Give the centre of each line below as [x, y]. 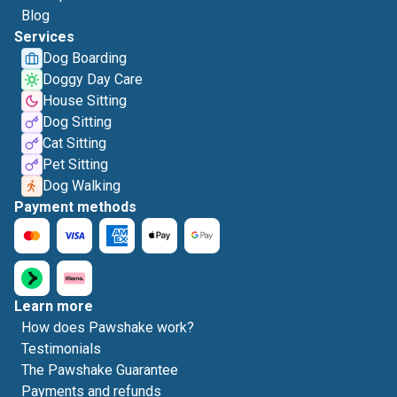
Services [44, 37]
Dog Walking [82, 186]
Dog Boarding [85, 58]
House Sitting [85, 101]
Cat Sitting [74, 143]
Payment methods [75, 207]
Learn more [54, 306]
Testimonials [61, 349]
